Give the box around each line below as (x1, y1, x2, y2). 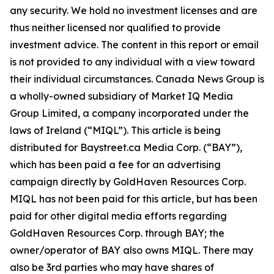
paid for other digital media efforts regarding (10, 210, 227, 222)
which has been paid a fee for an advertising (10, 158, 221, 171)
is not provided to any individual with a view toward (10, 56, 255, 68)
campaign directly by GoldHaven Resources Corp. (10, 176, 246, 188)
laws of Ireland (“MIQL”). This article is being (10, 124, 221, 136)
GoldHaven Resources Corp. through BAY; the (10, 227, 224, 239)
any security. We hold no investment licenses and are (10, 4, 257, 17)
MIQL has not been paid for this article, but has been (10, 193, 257, 205)
